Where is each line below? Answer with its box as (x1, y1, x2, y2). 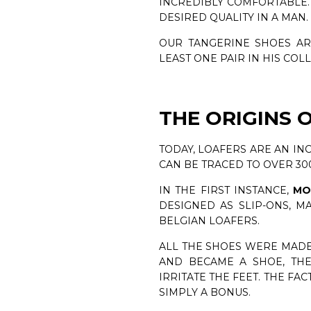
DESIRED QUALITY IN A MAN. (158, 11, 308, 24)
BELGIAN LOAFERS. (158, 215, 260, 228)
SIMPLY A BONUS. (158, 286, 251, 299)
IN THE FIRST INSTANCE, (158, 184, 294, 197)
